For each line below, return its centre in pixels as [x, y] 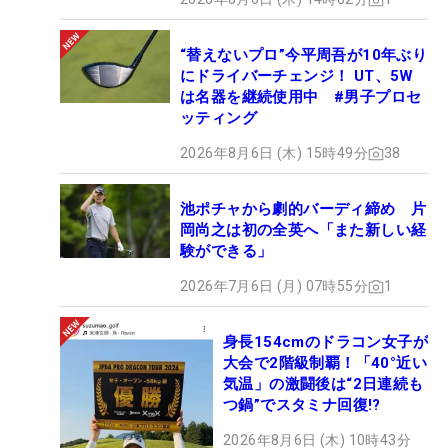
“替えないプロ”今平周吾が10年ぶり [304, 55]
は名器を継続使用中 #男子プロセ [301, 97]
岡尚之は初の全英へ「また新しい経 [303, 230]
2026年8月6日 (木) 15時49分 [274, 153]
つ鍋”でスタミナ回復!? [302, 405]
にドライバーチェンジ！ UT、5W [297, 76]
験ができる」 [226, 251]
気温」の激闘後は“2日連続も [323, 384]
